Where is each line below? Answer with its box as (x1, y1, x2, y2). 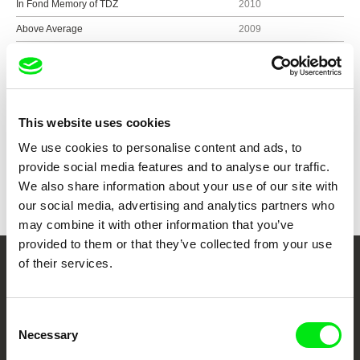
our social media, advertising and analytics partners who (18, 198, 334, 212)
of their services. (18, 256, 112, 270)
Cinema (143, 297, 216, 322)
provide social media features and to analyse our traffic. (18, 160, 330, 174)
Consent (6, 312, 51, 325)
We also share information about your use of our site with (18, 179, 338, 193)
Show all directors (125, 119, 235, 135)
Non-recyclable (16, 48, 83, 59)
